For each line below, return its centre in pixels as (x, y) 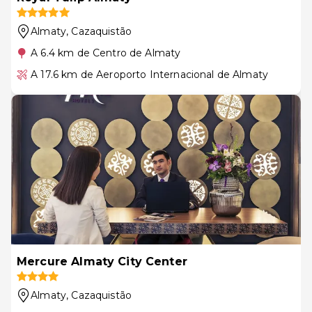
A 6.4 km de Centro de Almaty (106, 53)
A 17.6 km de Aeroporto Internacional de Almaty (150, 74)
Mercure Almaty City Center (102, 261)
